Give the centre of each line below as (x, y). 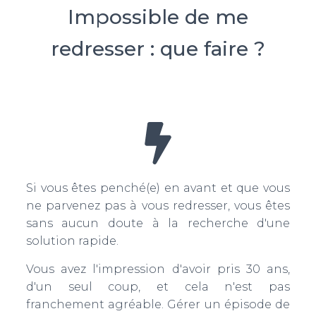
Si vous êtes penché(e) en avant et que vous (158, 188)
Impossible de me (158, 17)
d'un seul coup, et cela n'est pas (158, 287)
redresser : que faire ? (158, 49)
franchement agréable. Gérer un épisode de (158, 304)
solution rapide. (72, 241)
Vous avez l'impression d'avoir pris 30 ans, (158, 269)
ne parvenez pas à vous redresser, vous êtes (158, 206)
